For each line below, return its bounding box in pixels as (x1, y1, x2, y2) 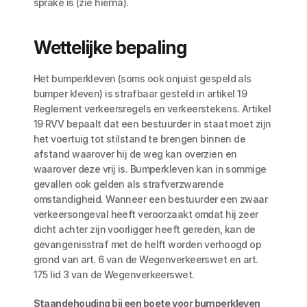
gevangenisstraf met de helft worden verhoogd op (33, 238, 262, 250)
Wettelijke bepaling (33, 37, 187, 58)
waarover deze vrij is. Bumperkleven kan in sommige (33, 163, 267, 175)
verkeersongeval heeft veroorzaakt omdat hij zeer (33, 208, 258, 220)
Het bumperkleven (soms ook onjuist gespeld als (33, 73, 251, 84)
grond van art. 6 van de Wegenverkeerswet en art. (33, 254, 258, 265)
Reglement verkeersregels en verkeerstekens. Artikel (33, 103, 271, 114)
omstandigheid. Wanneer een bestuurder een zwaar (33, 193, 268, 205)
